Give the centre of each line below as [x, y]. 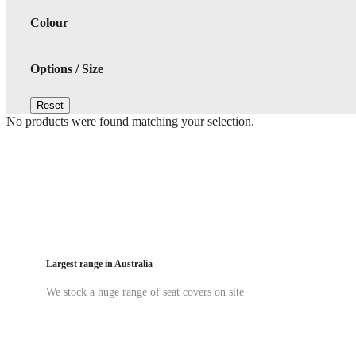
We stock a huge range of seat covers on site [145, 292]
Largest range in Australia [99, 264]
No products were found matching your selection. [130, 121]
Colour [49, 23]
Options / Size [67, 68]
